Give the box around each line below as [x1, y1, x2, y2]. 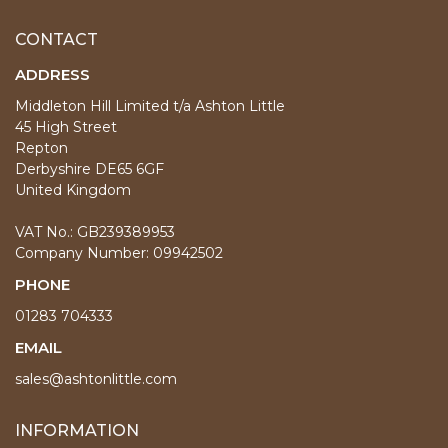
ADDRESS [15, 65, 90, 84]
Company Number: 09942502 [15, 244, 223, 262]
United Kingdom [15, 181, 131, 199]
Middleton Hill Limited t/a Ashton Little [15, 97, 285, 115]
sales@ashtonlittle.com [15, 370, 177, 388]
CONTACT [15, 30, 98, 49]
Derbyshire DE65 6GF [15, 160, 164, 178]
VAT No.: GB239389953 [15, 223, 175, 241]
